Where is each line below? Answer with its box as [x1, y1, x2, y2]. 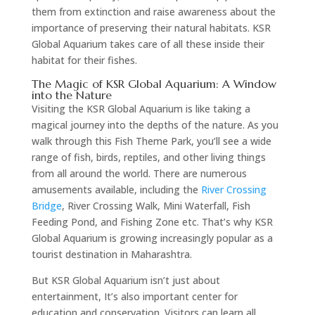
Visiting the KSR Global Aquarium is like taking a [31, 101, 250, 115]
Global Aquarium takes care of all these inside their [31, 37, 264, 51]
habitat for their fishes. [31, 53, 137, 67]
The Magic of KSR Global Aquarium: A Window [31, 76, 276, 91]
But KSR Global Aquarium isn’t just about [31, 273, 220, 287]
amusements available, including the [31, 182, 201, 196]
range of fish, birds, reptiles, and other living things [31, 150, 266, 164]
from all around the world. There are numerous [31, 166, 247, 180]
